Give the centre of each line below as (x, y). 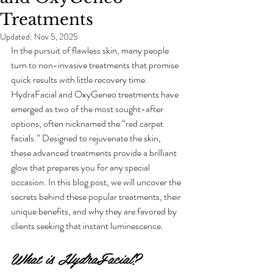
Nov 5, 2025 (56, 37)
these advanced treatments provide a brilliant (95, 153)
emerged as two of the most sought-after (88, 109)
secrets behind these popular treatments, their (97, 197)
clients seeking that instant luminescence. (87, 226)
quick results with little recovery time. (80, 80)
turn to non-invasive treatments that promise (96, 65)
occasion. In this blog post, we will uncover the (97, 182)
